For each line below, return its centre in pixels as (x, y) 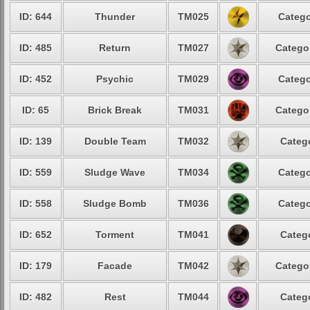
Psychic (115, 79)
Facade (115, 266)
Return (115, 48)
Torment (115, 235)
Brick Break (115, 110)
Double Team (115, 141)
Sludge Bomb (115, 203)
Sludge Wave (115, 172)
